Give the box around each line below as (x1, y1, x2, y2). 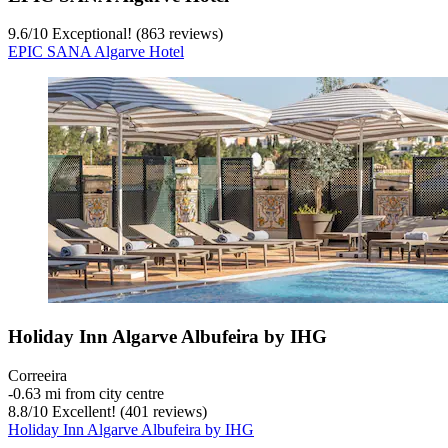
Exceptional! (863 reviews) (48, 25, 223, 43)
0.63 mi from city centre (13, 384, 164, 402)
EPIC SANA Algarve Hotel (8, 43, 184, 61)
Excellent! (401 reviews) (48, 402, 207, 420)
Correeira (8, 366, 67, 384)
